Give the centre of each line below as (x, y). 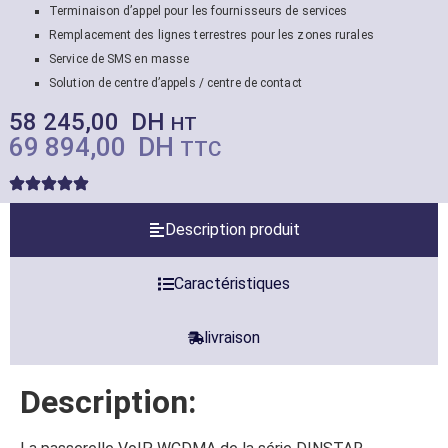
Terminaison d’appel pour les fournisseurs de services (198, 10)
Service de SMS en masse (119, 58)
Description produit (232, 229)
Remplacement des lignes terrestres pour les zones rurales (211, 34)
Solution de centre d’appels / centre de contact (175, 82)
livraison (232, 337)
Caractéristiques (232, 283)
